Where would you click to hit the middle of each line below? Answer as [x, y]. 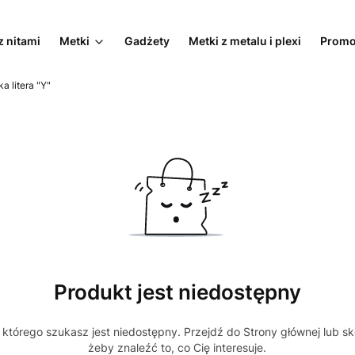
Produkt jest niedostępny [177, 291]
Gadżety [147, 40]
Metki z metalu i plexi [245, 40]
